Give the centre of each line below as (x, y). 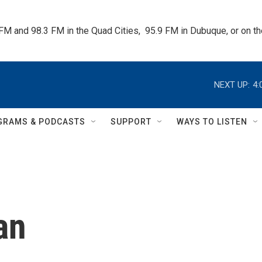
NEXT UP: (232, 85)
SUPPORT (131, 122)
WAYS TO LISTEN (212, 122)
